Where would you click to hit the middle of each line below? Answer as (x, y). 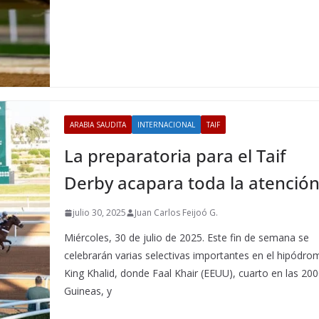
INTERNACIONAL (167, 125)
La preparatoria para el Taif (175, 156)
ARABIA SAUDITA (98, 125)
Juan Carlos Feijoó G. (177, 213)
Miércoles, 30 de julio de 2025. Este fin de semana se (187, 237)
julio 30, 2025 (100, 213)
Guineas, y (88, 291)
